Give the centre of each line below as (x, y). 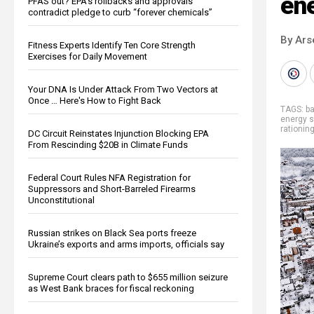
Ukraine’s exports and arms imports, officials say (126, 244)
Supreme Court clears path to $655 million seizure (128, 277)
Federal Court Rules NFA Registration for (109, 177)
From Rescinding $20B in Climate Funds (108, 144)
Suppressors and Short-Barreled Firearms (112, 189)
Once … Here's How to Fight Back (95, 100)
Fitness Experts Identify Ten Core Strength (112, 45)
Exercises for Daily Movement (88, 56)
